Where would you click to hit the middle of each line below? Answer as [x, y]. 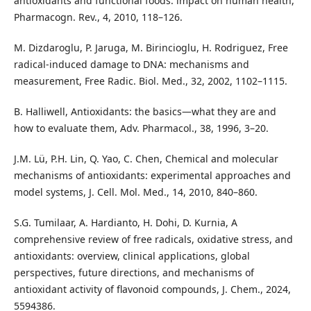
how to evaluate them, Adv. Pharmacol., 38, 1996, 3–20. [141, 128]
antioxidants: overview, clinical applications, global [132, 256]
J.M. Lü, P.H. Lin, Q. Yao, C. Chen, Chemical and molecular [146, 159]
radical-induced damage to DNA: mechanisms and [131, 65]
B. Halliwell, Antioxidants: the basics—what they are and [145, 112]
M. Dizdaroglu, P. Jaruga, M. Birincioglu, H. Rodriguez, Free [151, 48]
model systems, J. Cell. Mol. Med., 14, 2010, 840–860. [135, 192]
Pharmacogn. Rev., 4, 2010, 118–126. [98, 17]
